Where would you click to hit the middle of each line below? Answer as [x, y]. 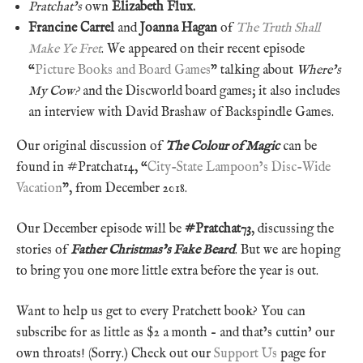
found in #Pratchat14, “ [82, 167]
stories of [43, 250]
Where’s [319, 70]
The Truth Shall [278, 28]
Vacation [39, 188]
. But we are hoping [288, 250]
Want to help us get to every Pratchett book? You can [161, 312]
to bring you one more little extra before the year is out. [167, 271]
